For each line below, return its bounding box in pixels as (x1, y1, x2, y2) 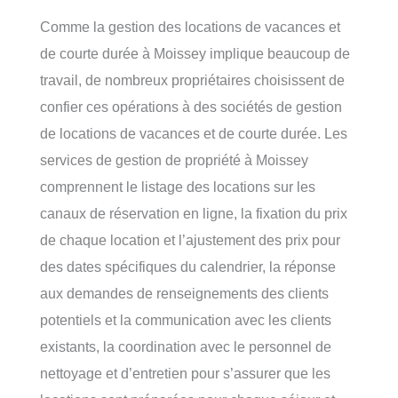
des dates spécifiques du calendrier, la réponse (40, 259, 336, 275)
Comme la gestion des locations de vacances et (40, 19, 340, 36)
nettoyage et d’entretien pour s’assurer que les (40, 365, 330, 382)
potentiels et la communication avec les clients (40, 312, 331, 329)
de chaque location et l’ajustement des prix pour (40, 232, 340, 249)
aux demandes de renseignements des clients (40, 285, 329, 302)
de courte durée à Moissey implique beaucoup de (40, 45, 350, 62)
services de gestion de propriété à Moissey (40, 152, 308, 169)
